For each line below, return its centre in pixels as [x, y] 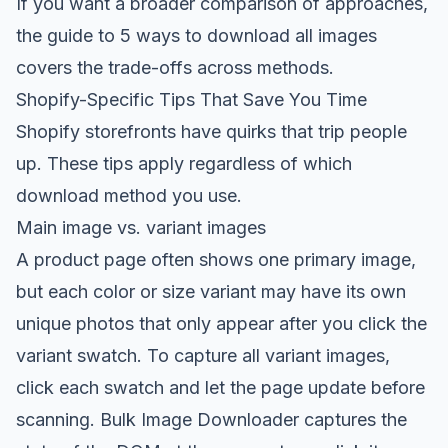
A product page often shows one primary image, [216, 259]
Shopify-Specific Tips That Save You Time [191, 99]
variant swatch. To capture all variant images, [203, 355]
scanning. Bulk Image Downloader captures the [211, 419]
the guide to [68, 35]
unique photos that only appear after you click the [221, 323]
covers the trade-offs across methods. [175, 67]
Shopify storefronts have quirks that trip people [211, 131]
